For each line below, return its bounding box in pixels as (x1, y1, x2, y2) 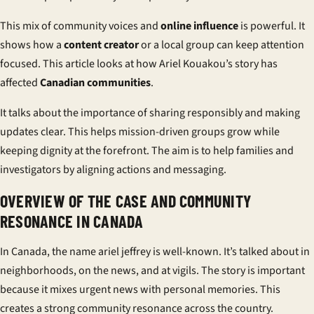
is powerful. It (238, 18, 305, 34)
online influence (161, 18, 238, 34)
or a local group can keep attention (139, 37, 304, 53)
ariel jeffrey (98, 244, 151, 259)
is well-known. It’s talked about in (151, 244, 310, 259)
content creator (64, 37, 139, 53)
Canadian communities (40, 75, 151, 90)
